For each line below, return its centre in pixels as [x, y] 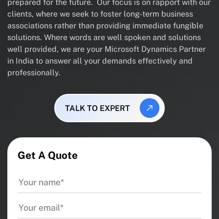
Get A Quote [48, 155]
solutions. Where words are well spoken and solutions [104, 37]
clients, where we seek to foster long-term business [100, 14]
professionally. [34, 73]
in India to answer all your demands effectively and [100, 61]
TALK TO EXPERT [97, 108]
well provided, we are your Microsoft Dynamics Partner [107, 49]
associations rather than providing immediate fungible [105, 26]
